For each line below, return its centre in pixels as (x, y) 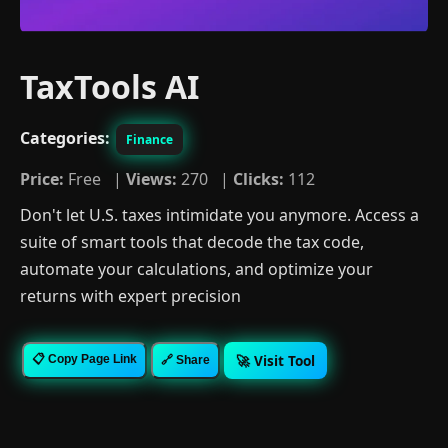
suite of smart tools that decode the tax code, (192, 241)
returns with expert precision (130, 295)
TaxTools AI (109, 86)
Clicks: (258, 178)
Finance (149, 139)
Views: (151, 178)
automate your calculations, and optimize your (196, 268)
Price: (42, 178)
